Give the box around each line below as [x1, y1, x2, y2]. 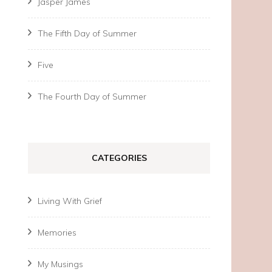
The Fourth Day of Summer [38, 91, 146, 102]
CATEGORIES [91, 152, 147, 163]
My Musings [38, 259, 83, 270]
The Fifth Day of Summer [38, 28, 137, 39]
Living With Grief [38, 195, 102, 206]
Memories [38, 227, 76, 238]
